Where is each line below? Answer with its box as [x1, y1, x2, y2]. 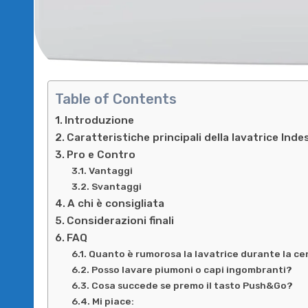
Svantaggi [91, 180, 142, 192]
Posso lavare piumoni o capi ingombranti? [91, 263, 292, 275]
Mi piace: [91, 295, 134, 307]
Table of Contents [55, 90, 177, 107]
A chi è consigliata [67, 197, 165, 210]
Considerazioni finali [67, 214, 175, 227]
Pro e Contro [67, 148, 136, 161]
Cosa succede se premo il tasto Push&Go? [91, 279, 293, 291]
